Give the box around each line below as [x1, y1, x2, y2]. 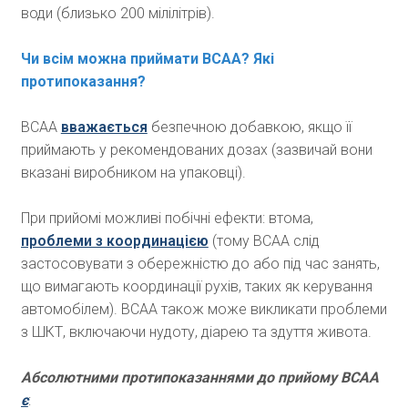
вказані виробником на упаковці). [20, 164, 246, 182]
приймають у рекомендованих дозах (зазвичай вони [20, 141, 372, 159]
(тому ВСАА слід [208, 232, 320, 250]
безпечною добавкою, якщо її [147, 118, 352, 137]
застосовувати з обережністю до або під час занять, [20, 255, 380, 273]
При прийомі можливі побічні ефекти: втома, [20, 209, 313, 228]
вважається [60, 118, 148, 137]
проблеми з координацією [20, 232, 209, 250]
